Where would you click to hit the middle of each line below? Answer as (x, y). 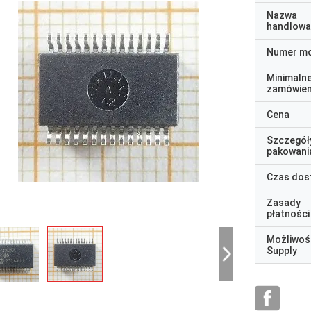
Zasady (284, 203)
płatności (288, 214)
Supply (282, 251)
